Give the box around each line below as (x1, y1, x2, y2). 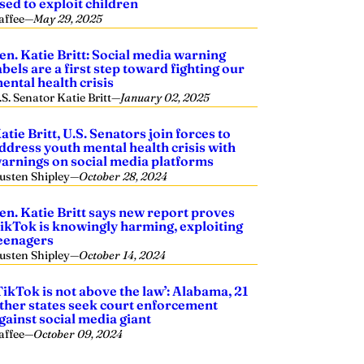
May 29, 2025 (33, 11, 103, 26)
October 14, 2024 (79, 248, 167, 262)
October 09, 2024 (33, 327, 123, 341)
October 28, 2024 (79, 169, 168, 184)
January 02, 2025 (120, 90, 210, 105)
